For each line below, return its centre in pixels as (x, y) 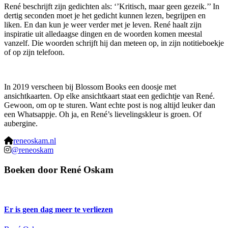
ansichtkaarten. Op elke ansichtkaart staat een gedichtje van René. (109, 96)
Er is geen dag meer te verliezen (59, 209)
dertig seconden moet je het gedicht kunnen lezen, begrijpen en (105, 15)
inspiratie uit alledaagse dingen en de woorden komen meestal (103, 34)
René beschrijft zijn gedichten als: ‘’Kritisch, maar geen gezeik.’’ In (112, 6)
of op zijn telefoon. (34, 52)
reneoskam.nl (35, 140)
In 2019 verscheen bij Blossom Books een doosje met (90, 87)
